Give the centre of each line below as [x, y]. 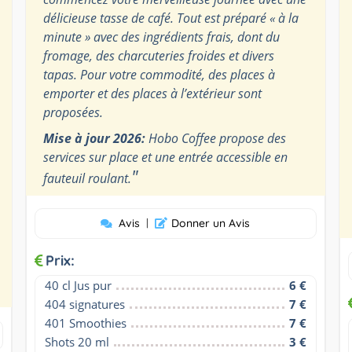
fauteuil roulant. [87, 178]
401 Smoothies [85, 323]
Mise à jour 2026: [94, 138]
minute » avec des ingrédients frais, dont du [161, 37]
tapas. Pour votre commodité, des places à [159, 74]
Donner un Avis [211, 223]
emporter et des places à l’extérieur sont [152, 93]
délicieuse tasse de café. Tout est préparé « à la [170, 18]
